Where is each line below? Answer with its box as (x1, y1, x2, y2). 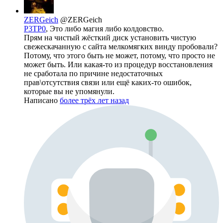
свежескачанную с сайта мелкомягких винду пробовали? (24, 42, 218, 51)
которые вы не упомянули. (24, 87, 114, 96)
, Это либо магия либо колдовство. (46, 24, 164, 33)
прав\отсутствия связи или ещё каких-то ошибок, (24, 78, 192, 87)
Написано (24, 96, 60, 105)
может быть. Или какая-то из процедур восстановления (24, 60, 213, 69)
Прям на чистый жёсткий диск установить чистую (24, 33, 196, 42)
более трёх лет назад (60, 96, 129, 105)
